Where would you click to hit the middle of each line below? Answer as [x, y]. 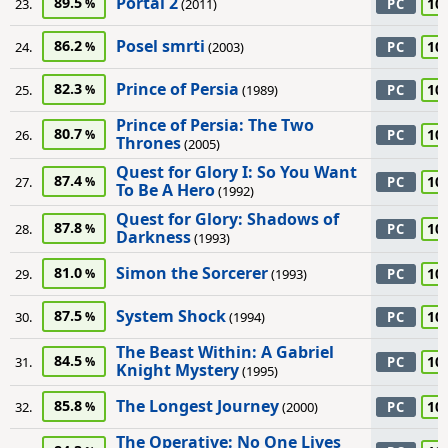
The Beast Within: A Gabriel [225, 352]
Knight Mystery [177, 370]
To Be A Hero [165, 190]
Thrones [148, 143]
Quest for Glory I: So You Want [236, 172]
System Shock [171, 316]
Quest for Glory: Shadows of [227, 219]
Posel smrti [160, 46]
